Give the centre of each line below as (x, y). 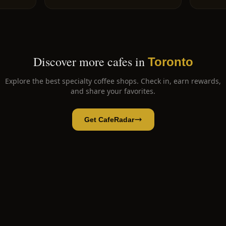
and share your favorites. (113, 91)
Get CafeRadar (109, 120)
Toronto (170, 62)
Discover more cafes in (89, 62)
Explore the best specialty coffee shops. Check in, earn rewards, (113, 81)
